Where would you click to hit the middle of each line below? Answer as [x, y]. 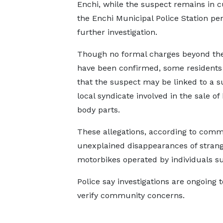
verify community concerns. [131, 195]
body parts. [98, 110]
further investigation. [117, 32]
